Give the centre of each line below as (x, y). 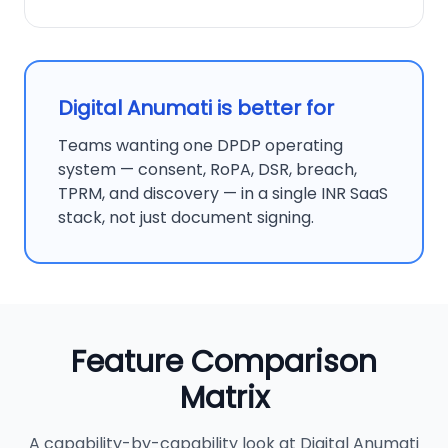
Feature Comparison (224, 362)
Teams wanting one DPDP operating (200, 145)
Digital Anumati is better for (196, 108)
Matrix (224, 398)
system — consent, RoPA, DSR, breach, (207, 169)
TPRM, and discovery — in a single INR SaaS (223, 193)
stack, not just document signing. (186, 217)
